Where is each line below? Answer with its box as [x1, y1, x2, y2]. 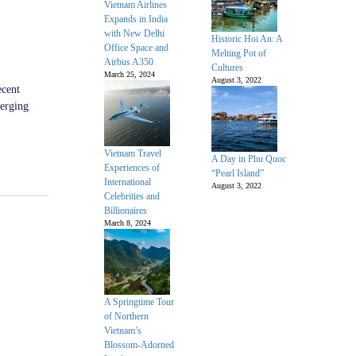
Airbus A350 [104, 56, 153, 68]
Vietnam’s [104, 325, 141, 336]
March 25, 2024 [104, 70, 155, 79]
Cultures [211, 62, 243, 73]
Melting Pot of [211, 48, 266, 59]
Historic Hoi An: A [211, 33, 282, 44]
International [104, 176, 151, 188]
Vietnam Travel [104, 148, 161, 159]
